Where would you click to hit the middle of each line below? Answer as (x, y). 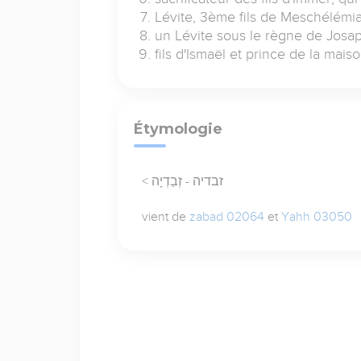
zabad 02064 (226, 216)
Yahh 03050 (316, 216)
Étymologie (178, 129)
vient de (165, 216)
